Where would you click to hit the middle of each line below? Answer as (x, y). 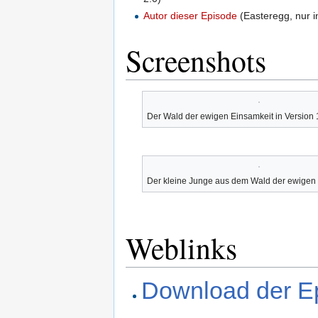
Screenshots (196, 60)
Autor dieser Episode (191, 15)
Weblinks (181, 248)
